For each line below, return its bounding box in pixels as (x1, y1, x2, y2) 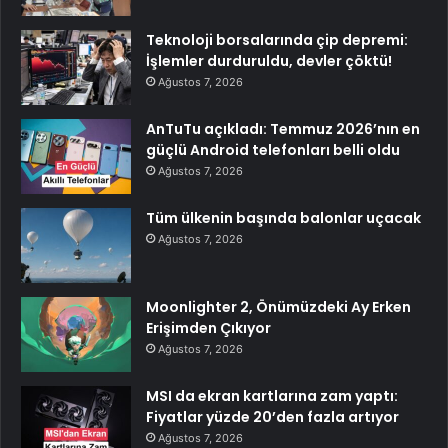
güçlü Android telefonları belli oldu (146, 139, 400, 160)
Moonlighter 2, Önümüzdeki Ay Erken (146, 296, 411, 317)
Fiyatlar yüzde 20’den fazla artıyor (146, 406, 399, 427)
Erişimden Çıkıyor (146, 317, 271, 338)
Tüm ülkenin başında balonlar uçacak (146, 207, 421, 228)
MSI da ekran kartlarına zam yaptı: (146, 385, 398, 406)
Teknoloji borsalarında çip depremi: (146, 29, 408, 50)
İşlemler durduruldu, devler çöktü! (146, 50, 392, 71)
